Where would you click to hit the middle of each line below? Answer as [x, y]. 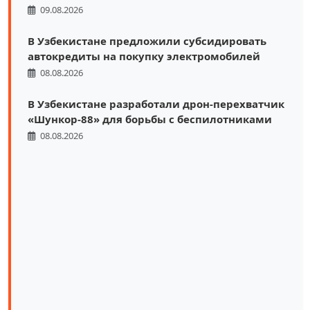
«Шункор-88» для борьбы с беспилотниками [150, 119]
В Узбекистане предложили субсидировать [147, 40]
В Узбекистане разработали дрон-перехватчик [156, 103]
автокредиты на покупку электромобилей [144, 56]
